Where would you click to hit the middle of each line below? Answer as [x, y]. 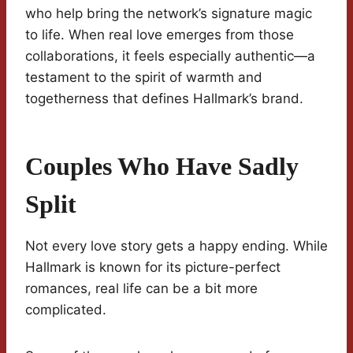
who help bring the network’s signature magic [169, 14]
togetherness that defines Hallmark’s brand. [164, 99]
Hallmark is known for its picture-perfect [153, 268]
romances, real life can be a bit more [141, 289]
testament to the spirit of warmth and [144, 78]
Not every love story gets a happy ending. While [176, 246]
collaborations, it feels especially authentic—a [170, 56]
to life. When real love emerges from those [160, 35]
